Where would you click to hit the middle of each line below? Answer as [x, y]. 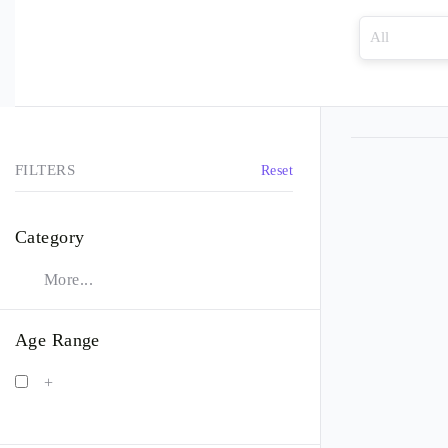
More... [68, 279]
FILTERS [45, 170]
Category [50, 237]
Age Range [57, 340]
